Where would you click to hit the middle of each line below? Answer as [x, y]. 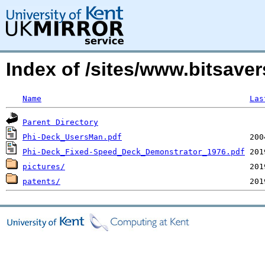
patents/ [41, 181]
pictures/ [44, 167]
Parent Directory [60, 122]
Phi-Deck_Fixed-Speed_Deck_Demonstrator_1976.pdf [134, 152]
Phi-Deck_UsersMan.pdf [72, 137]
